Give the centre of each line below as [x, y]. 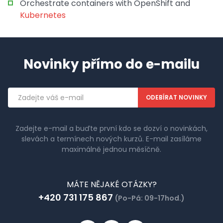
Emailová [24, 92]
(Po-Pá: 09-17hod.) [150, 198]
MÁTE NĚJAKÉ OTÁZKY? [111, 184]
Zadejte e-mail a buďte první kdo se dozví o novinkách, [111, 128]
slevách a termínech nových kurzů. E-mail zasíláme [111, 139]
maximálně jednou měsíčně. [111, 149]
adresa [21, 103]
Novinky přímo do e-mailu [111, 64]
